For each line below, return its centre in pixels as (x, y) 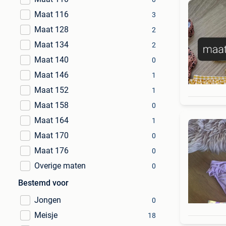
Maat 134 (51, 45)
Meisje (46, 215)
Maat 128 (51, 30)
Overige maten (60, 166)
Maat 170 (51, 135)
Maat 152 (51, 90)
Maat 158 (51, 105)
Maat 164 (51, 120)
